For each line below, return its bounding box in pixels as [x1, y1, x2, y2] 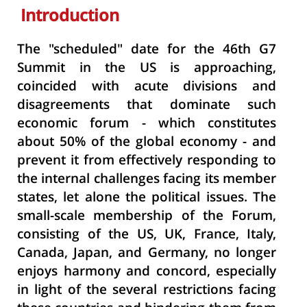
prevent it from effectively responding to [17, 151, 276, 172]
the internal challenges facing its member [17, 169, 276, 191]
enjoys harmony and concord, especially [17, 262, 276, 283]
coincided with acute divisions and [17, 77, 276, 98]
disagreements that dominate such [17, 95, 276, 116]
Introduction [21, 4, 119, 30]
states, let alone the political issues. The [17, 188, 276, 209]
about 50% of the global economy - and [17, 132, 276, 153]
